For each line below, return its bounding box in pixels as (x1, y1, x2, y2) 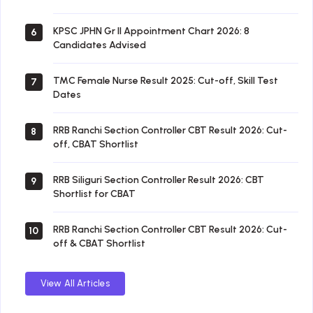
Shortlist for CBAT (53, 187, 136, 200)
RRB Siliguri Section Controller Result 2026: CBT (53, 173, 264, 186)
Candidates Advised (53, 38, 146, 51)
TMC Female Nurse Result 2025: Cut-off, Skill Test (53, 74, 278, 87)
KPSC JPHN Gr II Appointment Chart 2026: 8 (53, 24, 249, 37)
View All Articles (41, 277, 110, 289)
